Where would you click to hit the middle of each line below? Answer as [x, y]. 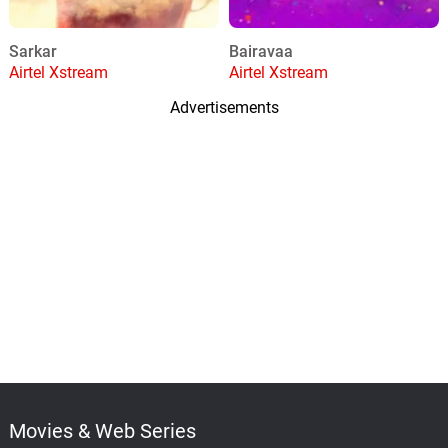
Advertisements [224, 107]
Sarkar [32, 51]
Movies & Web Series [102, 430]
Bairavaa [260, 51]
